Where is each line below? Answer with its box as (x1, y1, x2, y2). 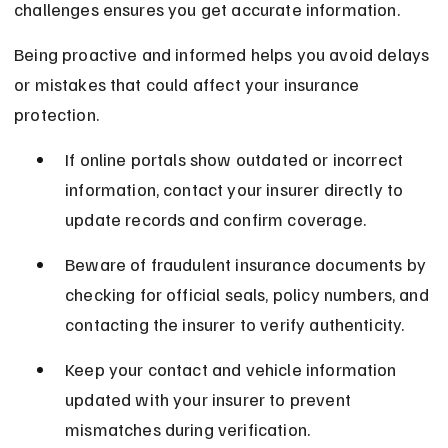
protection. (14, 103, 99, 126)
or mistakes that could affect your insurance (14, 73, 364, 96)
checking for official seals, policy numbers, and (65, 283, 433, 306)
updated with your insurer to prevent (65, 388, 356, 411)
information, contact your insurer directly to (65, 178, 408, 201)
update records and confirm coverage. (65, 208, 366, 231)
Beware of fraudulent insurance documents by (65, 253, 431, 276)
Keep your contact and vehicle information (65, 358, 401, 381)
